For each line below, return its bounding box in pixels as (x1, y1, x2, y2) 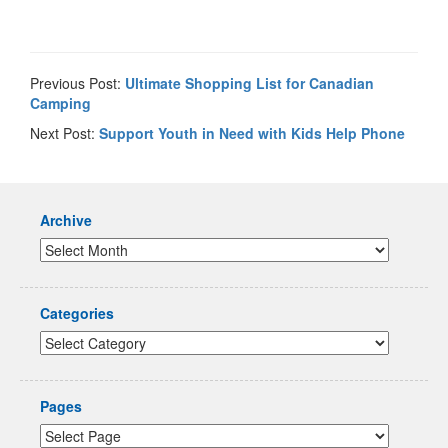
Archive (40, 210, 92, 231)
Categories (40, 303, 114, 324)
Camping (30, 93, 91, 114)
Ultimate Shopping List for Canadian (125, 73, 374, 94)
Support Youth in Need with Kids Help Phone (99, 123, 405, 144)
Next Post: (30, 123, 99, 144)
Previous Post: (30, 73, 125, 94)
